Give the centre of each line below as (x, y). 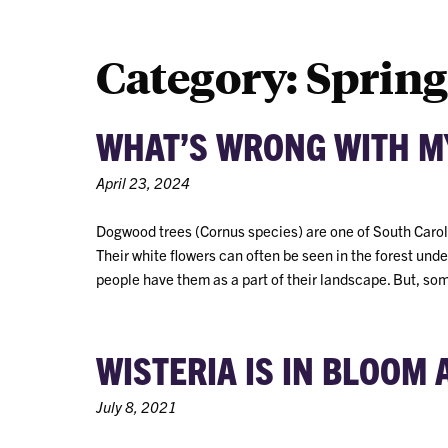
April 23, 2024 (143, 182)
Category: (201, 76)
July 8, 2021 (136, 406)
